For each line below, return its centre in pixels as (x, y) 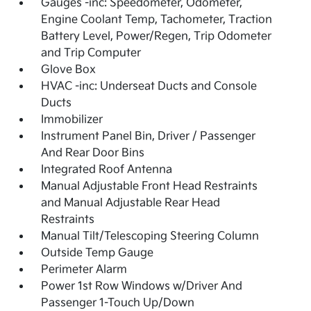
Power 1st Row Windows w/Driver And (142, 287)
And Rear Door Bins (93, 153)
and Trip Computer (91, 53)
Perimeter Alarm (84, 270)
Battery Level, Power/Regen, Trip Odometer (157, 37)
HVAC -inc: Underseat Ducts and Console (149, 87)
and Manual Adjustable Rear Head (131, 203)
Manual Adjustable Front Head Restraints (150, 187)
